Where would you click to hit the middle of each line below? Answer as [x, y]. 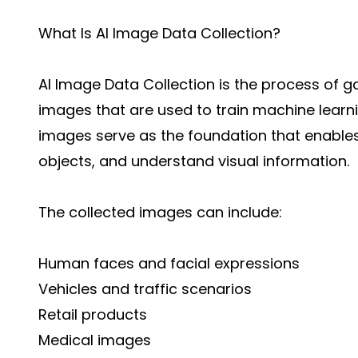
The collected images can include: [160, 212]
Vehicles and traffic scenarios [145, 289]
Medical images [95, 340]
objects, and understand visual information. [194, 161]
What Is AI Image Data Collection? [159, 33]
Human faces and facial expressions [169, 263]
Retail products [93, 314]
